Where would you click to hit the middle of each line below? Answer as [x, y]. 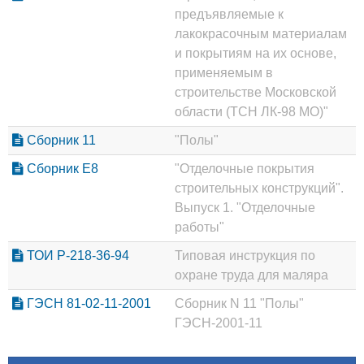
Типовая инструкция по [245, 256]
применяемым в [224, 73]
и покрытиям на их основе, [256, 54]
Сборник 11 [60, 141]
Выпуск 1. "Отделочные [245, 208]
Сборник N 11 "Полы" [239, 304]
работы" [199, 227]
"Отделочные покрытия [245, 169]
